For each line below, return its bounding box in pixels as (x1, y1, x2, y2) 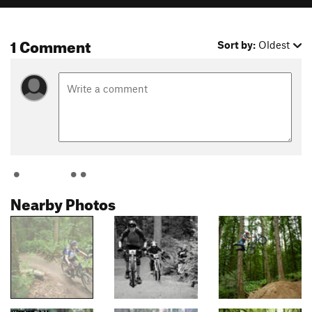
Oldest (258, 38, 290, 52)
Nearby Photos (10, 189, 116, 214)
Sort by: (217, 38, 256, 52)
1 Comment (10, 32, 91, 57)
